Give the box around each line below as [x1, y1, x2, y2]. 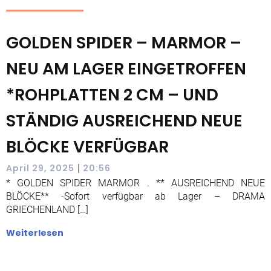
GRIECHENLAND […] [6, 204, 88, 215]
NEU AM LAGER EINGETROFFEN [6, 57, 246, 80]
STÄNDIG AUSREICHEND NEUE [6, 109, 243, 132]
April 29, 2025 [6, 162, 74, 174]
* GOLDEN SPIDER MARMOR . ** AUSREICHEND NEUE [6, 177, 265, 189]
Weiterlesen [6, 227, 64, 239]
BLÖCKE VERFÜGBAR [6, 135, 169, 158]
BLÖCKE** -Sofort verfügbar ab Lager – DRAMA [6, 191, 265, 202]
